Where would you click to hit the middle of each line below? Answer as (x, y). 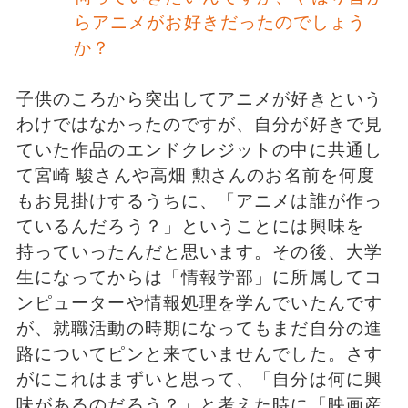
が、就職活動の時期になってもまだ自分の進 (199, 329)
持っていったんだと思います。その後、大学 (199, 252)
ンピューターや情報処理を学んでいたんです (199, 303)
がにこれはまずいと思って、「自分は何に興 (199, 380)
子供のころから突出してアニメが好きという (199, 99)
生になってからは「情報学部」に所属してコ (199, 278)
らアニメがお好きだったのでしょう (220, 22)
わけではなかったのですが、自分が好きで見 (199, 125)
